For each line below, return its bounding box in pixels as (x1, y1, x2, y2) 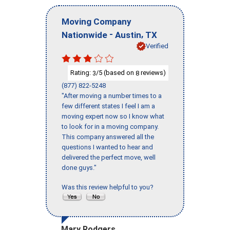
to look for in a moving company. (62, 123, 159, 131)
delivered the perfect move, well (62, 154, 156, 162)
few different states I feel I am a (62, 102, 155, 110)
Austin (115, 29, 141, 40)
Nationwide (62, 29, 107, 40)
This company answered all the (62, 133, 154, 141)
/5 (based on (96, 68, 136, 76)
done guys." (62, 164, 97, 172)
